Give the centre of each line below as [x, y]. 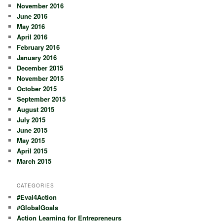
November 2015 [40, 78]
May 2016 [31, 26]
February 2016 [38, 47]
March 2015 [34, 161]
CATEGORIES [36, 185]
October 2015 [37, 88]
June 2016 [32, 16]
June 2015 [32, 130]
